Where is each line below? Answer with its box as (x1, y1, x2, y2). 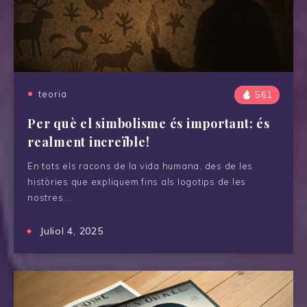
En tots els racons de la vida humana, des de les (27, 160, 253, 171)
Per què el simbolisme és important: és (27, 114, 270, 132)
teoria (38, 88, 67, 99)
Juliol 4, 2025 (40, 224, 103, 237)
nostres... (27, 191, 71, 203)
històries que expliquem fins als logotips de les (27, 175, 246, 187)
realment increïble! (27, 133, 150, 150)
